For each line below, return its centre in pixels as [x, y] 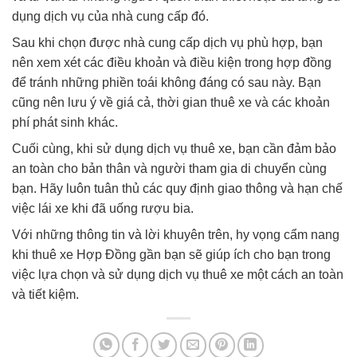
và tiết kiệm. [45, 294]
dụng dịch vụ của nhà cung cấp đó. [110, 16]
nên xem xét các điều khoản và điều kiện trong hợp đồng [172, 62]
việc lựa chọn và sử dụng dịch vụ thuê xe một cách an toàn [178, 274]
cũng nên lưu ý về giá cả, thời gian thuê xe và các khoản [171, 102]
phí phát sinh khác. [65, 122]
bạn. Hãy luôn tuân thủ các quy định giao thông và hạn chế [177, 188]
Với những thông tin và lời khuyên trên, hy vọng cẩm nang [176, 234]
